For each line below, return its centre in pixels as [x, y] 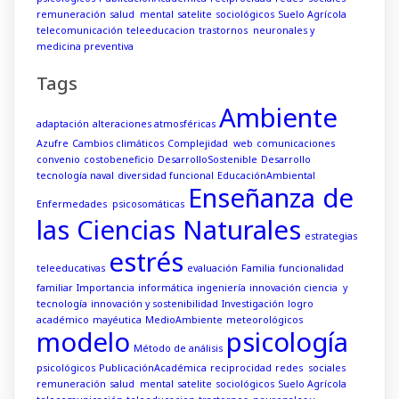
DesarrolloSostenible [208, 160]
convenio [58, 160]
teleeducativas [71, 269]
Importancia [106, 288]
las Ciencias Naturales [169, 230]
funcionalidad [311, 269]
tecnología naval [75, 176]
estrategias [331, 236]
